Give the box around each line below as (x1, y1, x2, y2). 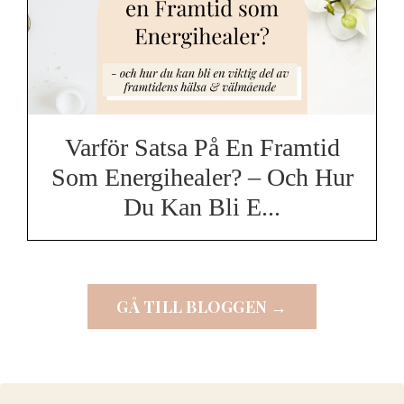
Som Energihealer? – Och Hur (50, 163, 353, 192)
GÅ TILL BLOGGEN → (116, 295, 288, 317)
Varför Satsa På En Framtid (64, 133, 340, 162)
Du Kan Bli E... (124, 193, 280, 222)
